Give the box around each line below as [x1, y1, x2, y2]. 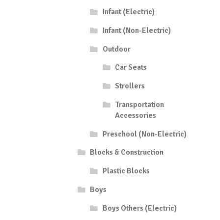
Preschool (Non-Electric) [102, 129, 187, 139]
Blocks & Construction [90, 147, 164, 158]
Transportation [115, 99, 165, 110]
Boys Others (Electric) [102, 203, 177, 213]
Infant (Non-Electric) [102, 25, 171, 35]
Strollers [115, 81, 145, 91]
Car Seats [115, 62, 147, 73]
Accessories [115, 110, 157, 120]
